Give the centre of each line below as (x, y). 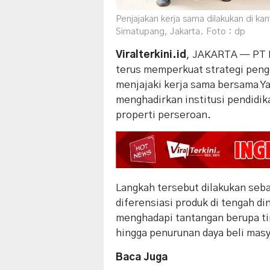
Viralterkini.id (151, 54)
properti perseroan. (163, 115)
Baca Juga (142, 257)
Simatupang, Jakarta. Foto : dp (181, 31)
